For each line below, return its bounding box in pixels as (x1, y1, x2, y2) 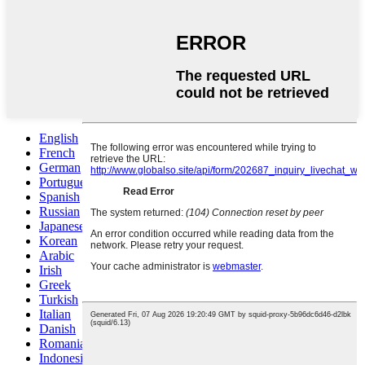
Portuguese (39, 174, 96, 189)
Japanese (39, 218, 85, 233)
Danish (39, 321, 76, 336)
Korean (39, 233, 77, 248)
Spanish (39, 189, 80, 204)
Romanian (39, 336, 92, 350)
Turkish (39, 292, 78, 306)
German (39, 160, 81, 174)
